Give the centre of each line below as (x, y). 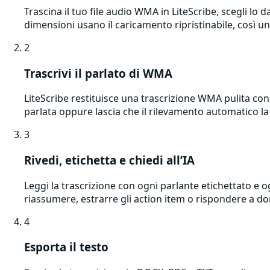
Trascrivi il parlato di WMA (98, 73)
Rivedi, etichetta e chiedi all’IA (109, 160)
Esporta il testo (66, 247)
